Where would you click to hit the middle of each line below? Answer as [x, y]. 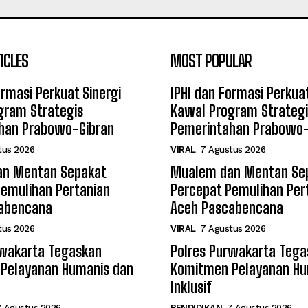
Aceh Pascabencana [227, 208]
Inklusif [191, 287]
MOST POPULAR [211, 60]
